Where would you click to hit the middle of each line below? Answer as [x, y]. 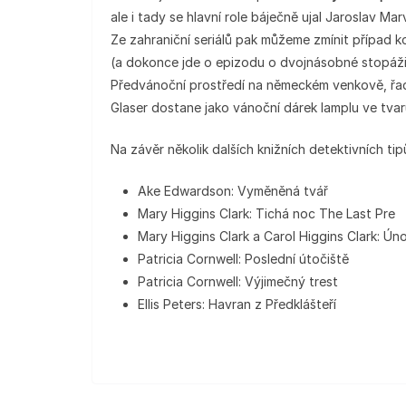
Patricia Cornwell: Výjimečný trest [238, 281]
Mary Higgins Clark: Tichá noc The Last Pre [266, 213]
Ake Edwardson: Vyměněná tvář [233, 191]
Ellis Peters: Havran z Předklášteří [237, 304]
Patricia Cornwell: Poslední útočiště [243, 259]
